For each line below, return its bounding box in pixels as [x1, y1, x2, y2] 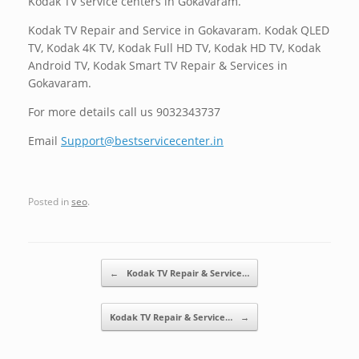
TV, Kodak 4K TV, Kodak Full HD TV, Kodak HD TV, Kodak [28, 40, 321, 56]
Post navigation [28, 259, 116, 274]
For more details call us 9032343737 [28, 104, 220, 120]
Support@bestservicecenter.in [61, 133, 224, 149]
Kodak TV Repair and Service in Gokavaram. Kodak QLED [28, 22, 329, 38]
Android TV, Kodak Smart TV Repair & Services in [28, 58, 288, 74]
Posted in [28, 194, 71, 208]
